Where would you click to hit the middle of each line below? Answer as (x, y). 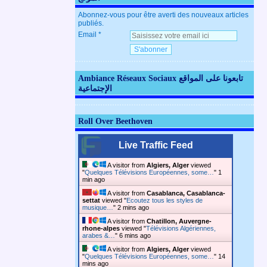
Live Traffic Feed (156, 145)
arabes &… (99, 235)
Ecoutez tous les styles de (164, 200)
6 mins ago (135, 235)
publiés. (91, 23)
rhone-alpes (101, 228)
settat (91, 200)
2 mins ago (133, 207)
